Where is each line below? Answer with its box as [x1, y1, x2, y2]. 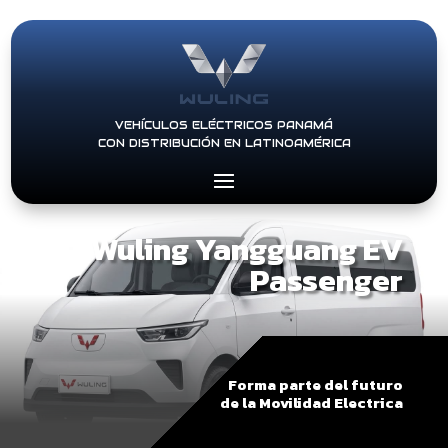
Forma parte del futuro [228, 373, 404, 396]
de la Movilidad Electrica [220, 391, 404, 414]
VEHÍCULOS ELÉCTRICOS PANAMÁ [115, 118, 333, 132]
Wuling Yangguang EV [91, 226, 404, 272]
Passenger [250, 257, 404, 303]
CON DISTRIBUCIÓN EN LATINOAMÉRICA [97, 136, 351, 150]
